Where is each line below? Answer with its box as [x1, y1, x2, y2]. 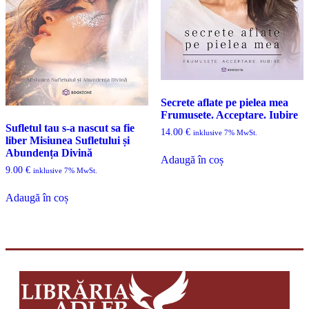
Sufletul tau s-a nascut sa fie [6, 122, 134, 134]
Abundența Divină [6, 147, 92, 159]
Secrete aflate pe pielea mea [160, 97, 288, 109]
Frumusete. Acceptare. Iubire [160, 109, 298, 121]
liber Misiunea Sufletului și [6, 134, 130, 147]
